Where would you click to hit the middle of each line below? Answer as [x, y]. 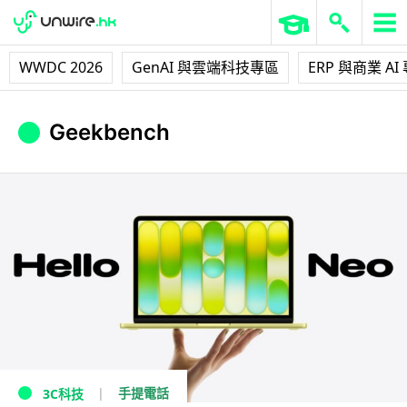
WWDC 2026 [61, 67]
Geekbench [109, 133]
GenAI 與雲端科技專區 [205, 67]
